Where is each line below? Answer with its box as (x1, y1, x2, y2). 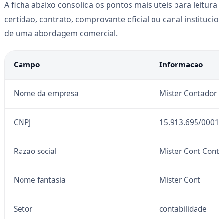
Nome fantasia (13, 175, 66, 185)
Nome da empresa (13, 88, 79, 99)
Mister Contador (159, 88, 217, 99)
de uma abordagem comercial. (4, 27, 118, 39)
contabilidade (159, 203, 207, 214)
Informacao (159, 59, 203, 70)
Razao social (13, 146, 57, 156)
